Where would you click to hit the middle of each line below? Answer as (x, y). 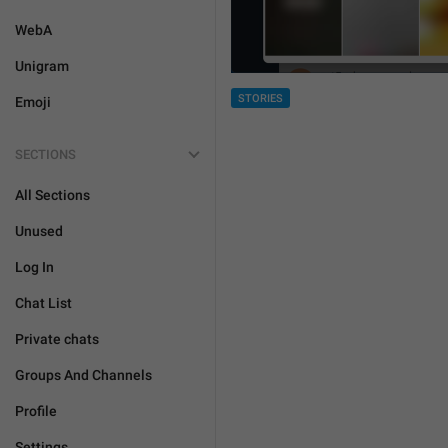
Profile (36, 411)
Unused (39, 231)
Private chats (57, 339)
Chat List (43, 303)
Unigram (42, 66)
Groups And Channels (83, 375)
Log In (34, 267)
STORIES (260, 98)
